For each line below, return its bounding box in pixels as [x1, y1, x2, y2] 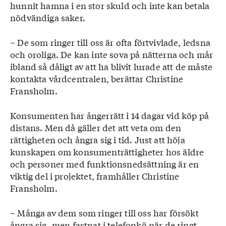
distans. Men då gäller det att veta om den [10, 121, 182, 134]
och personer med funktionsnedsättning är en [10, 157, 199, 170]
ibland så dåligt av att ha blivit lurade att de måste [10, 60, 213, 73]
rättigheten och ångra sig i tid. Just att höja [10, 133, 185, 146]
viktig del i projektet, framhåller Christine [10, 169, 180, 182]
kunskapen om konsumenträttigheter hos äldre [10, 145, 204, 158]
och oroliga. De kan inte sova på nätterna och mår [10, 48, 213, 61]
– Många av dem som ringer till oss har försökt [10, 206, 199, 219]
